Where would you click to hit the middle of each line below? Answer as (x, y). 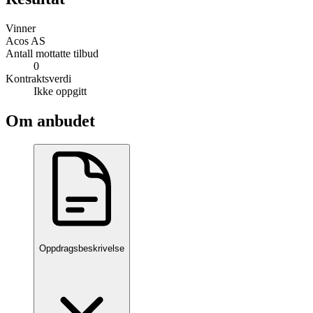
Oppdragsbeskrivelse (82, 248)
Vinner (21, 28)
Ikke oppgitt (60, 91)
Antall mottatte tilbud (52, 53)
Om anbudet (50, 121)
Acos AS (26, 41)
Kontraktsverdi (38, 78)
